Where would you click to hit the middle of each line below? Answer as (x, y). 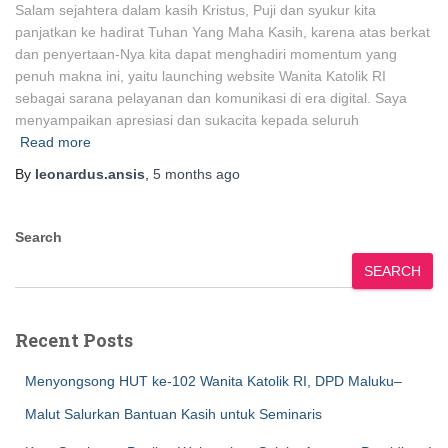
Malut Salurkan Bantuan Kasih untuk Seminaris (173, 414)
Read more (55, 142)
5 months (182, 174)
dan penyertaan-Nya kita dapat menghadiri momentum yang (206, 54)
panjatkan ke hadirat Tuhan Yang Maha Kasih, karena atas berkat (222, 32)
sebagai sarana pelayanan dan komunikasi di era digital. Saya (211, 98)
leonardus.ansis (90, 174)
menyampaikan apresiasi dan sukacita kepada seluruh (187, 120)
